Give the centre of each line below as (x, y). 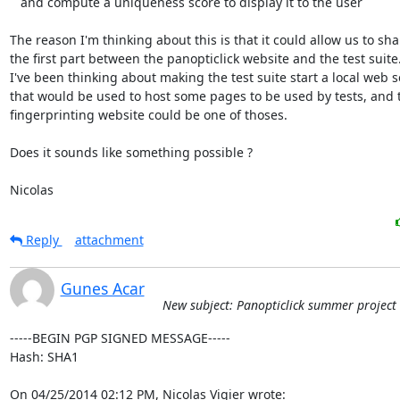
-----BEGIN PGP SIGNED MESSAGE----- (120, 338)
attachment (109, 240)
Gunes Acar (102, 288)
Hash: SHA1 (44, 357)
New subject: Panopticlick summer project (279, 305)
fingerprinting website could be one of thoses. (148, 115)
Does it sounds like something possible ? (131, 152)
